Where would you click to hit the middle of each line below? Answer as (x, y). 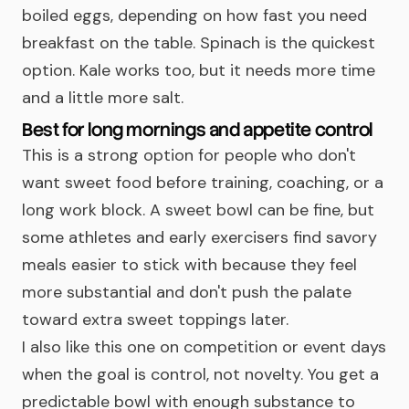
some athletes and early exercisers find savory (199, 237)
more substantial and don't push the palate (187, 292)
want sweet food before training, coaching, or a (203, 183)
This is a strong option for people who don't (189, 155)
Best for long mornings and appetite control (197, 130)
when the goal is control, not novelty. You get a (200, 374)
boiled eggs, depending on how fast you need (194, 16)
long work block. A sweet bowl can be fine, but (198, 210)
